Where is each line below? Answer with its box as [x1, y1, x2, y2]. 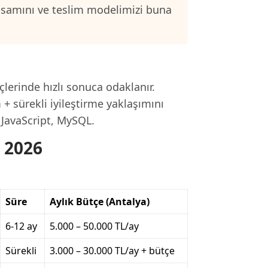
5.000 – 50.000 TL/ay [50, 220, 139, 233]
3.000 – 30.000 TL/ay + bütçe [50, 244, 175, 257]
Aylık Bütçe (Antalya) [50, 195, 150, 208]
